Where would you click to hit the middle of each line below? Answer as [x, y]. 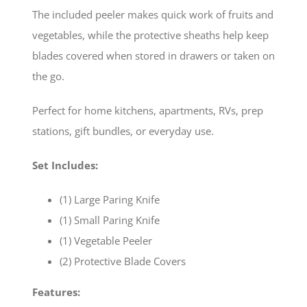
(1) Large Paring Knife [109, 199]
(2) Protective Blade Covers [122, 261]
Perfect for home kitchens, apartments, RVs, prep [147, 110]
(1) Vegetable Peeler [106, 240]
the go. [48, 76]
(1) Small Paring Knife [109, 220]
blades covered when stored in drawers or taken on [153, 55]
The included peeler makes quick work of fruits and [152, 14]
